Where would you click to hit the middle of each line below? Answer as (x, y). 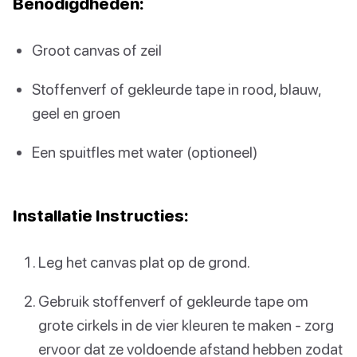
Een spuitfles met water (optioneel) (145, 152)
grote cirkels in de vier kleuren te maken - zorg (186, 324)
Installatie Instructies (98, 215)
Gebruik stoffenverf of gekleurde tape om (173, 300)
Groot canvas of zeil (97, 50)
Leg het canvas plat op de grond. (144, 261)
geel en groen (76, 113)
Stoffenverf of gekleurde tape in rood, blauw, (177, 89)
